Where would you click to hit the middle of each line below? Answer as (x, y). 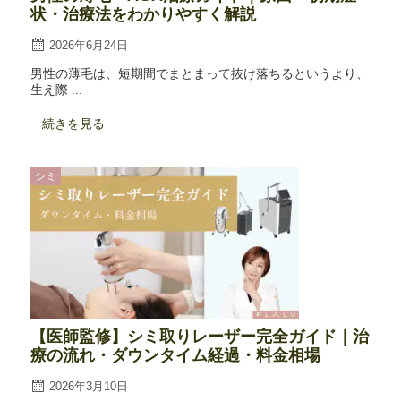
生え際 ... (56, 90)
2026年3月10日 (88, 386)
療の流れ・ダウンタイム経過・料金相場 (175, 355)
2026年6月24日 (88, 45)
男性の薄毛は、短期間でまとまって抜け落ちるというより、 (199, 73)
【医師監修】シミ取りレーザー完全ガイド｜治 (199, 337)
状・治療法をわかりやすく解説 (143, 14)
